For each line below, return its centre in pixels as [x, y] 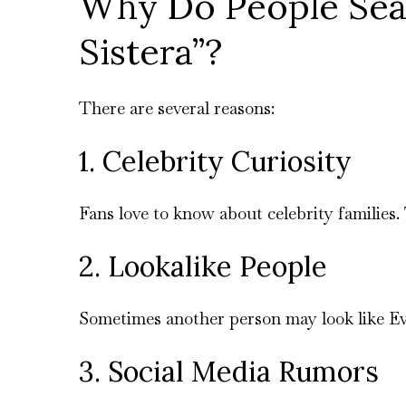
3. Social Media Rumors [229, 372]
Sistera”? [150, 52]
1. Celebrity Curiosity [215, 161]
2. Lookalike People [203, 266]
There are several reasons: [177, 109]
